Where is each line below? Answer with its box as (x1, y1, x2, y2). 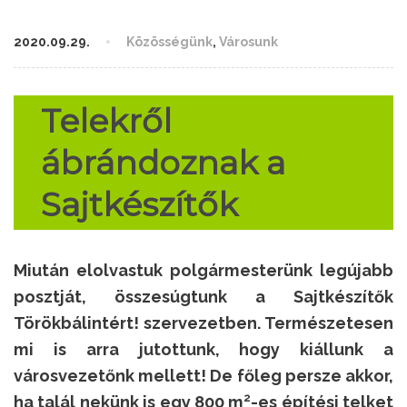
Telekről (41, 101, 172, 142)
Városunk (219, 35, 278, 50)
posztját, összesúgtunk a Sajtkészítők (14, 287, 393, 307)
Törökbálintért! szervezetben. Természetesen (14, 313, 393, 333)
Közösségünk (126, 35, 213, 50)
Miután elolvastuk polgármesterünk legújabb (14, 261, 393, 281)
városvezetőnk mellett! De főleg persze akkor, (14, 366, 393, 386)
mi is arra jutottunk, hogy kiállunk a (14, 340, 393, 360)
